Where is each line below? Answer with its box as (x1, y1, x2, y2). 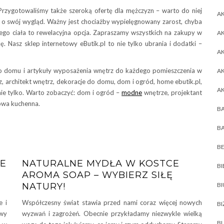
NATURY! (22, 180, 65, 192)
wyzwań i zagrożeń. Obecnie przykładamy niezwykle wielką (22, 209, 202, 217)
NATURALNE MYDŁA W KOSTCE (22, 157, 179, 169)
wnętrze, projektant (142, 88, 202, 96)
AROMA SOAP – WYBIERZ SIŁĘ (22, 169, 173, 180)
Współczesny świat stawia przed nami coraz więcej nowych (22, 198, 202, 206)
